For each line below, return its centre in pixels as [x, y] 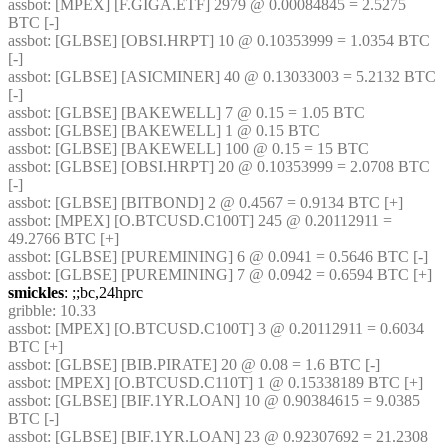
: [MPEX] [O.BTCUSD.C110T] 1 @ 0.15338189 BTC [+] [235, 382]
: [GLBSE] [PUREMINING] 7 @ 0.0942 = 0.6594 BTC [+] [239, 274]
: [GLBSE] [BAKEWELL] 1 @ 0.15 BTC [183, 130]
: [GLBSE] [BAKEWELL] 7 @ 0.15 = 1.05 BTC [206, 112]
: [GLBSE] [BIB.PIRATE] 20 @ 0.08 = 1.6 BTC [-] [213, 364]
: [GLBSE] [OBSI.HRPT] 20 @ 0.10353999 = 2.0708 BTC [238, 166]
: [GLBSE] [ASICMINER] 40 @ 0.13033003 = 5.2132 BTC [241, 76]
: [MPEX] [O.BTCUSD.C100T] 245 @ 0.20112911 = [219, 220]
